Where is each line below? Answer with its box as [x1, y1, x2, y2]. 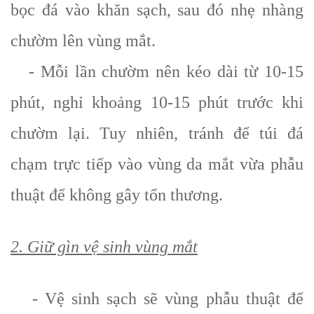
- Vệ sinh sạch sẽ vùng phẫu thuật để [11, 289, 303, 308]
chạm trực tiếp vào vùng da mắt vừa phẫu [11, 154, 303, 173]
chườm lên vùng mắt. [11, 31, 156, 50]
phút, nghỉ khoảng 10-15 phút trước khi [11, 93, 303, 111]
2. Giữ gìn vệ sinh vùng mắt [11, 237, 198, 256]
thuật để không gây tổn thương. [11, 185, 223, 204]
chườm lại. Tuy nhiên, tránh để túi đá [11, 123, 303, 142]
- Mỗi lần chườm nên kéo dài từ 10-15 [11, 62, 303, 81]
